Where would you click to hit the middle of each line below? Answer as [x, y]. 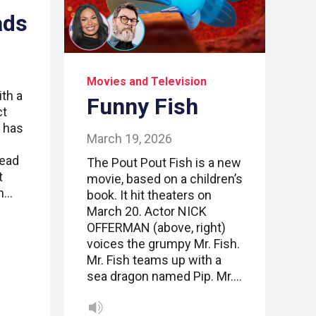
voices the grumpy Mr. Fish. [163, 244]
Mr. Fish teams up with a [154, 260]
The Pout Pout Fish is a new [164, 163]
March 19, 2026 [129, 139]
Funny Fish [142, 107]
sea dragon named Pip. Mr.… [164, 276]
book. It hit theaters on [149, 195]
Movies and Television [147, 82]
